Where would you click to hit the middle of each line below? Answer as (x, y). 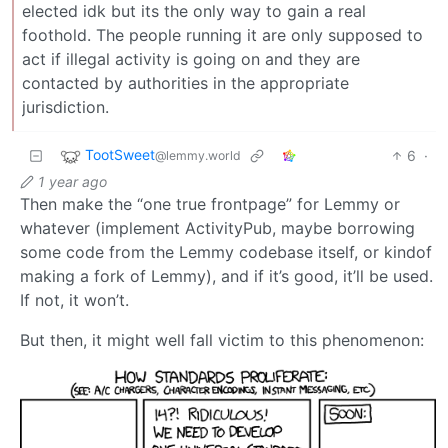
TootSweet (120, 154)
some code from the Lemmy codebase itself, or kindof (226, 251)
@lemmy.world (198, 155)
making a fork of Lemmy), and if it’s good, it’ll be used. (226, 275)
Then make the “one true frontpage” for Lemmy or (210, 203)
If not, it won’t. (74, 299)
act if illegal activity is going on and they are (191, 58)
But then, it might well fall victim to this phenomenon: (222, 339)
